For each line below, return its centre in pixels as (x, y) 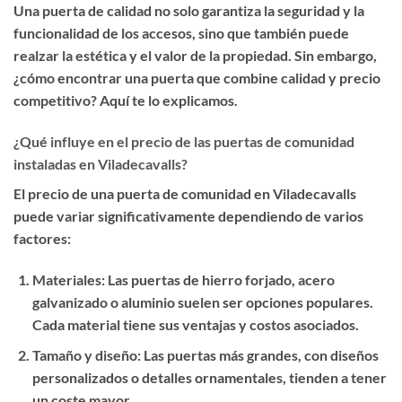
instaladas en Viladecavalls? (100, 163)
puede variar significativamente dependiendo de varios (188, 215)
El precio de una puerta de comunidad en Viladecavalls (185, 193)
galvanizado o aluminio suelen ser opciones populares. (202, 301)
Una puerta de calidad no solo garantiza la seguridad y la (189, 11)
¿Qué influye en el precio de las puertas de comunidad (184, 141)
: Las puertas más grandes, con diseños (258, 355)
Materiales (66, 279)
